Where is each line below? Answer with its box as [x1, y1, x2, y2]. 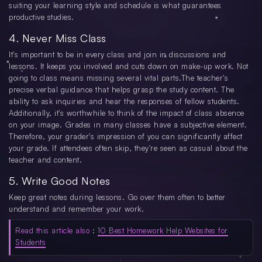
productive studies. [9, 12, 74, 22]
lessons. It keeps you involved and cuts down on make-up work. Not [9, 61, 249, 71]
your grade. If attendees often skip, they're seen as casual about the [9, 143, 248, 153]
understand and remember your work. [9, 204, 144, 214]
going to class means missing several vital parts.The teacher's [9, 73, 228, 83]
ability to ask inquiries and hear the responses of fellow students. [9, 96, 240, 106]
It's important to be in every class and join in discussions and [9, 50, 226, 60]
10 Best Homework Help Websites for [97, 226, 228, 236]
